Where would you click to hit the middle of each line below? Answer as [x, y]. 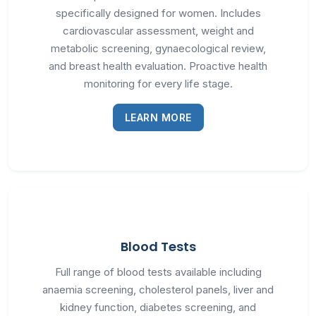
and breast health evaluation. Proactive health [158, 66]
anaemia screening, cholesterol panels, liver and [158, 290]
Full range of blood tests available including [158, 272]
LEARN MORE [158, 117]
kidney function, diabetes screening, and [158, 307]
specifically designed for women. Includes [158, 13]
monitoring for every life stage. [158, 84]
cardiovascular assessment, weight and [158, 31]
